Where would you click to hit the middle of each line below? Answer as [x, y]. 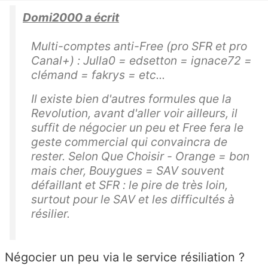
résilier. [51, 214]
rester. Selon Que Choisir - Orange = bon [140, 156]
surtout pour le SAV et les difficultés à [133, 200]
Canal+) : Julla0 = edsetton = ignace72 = [141, 61]
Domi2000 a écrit [71, 18]
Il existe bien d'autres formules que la [131, 99]
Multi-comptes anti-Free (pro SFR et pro [139, 46]
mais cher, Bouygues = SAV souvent [128, 171]
